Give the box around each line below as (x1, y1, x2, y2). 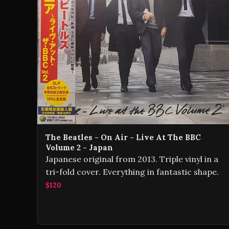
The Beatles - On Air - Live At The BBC (45, 132, 201, 143)
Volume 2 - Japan (45, 143, 113, 153)
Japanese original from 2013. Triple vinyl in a (45, 154, 218, 165)
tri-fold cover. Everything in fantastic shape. (45, 167, 219, 177)
